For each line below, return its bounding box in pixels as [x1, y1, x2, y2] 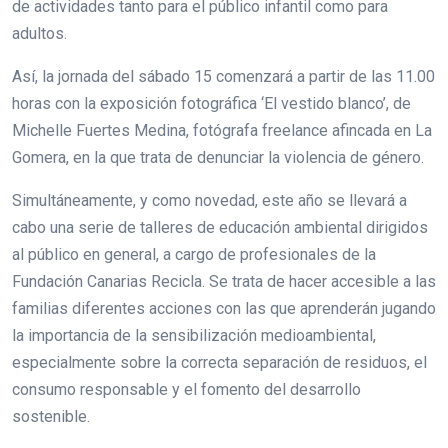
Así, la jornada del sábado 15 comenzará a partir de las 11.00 [12, 67, 435, 87]
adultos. [12, 24, 75, 44]
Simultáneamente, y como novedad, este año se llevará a [12, 191, 407, 211]
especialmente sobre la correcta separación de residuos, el [12, 353, 427, 373]
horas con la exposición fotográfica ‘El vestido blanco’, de [12, 94, 411, 114]
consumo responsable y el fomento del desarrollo [12, 380, 361, 400]
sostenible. [12, 407, 90, 427]
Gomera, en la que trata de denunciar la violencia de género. [12, 148, 424, 168]
